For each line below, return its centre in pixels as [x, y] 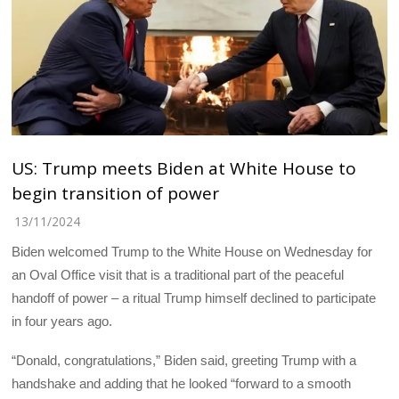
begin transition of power [116, 193]
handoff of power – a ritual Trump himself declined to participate [194, 298]
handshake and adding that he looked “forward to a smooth [182, 384]
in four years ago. [62, 321]
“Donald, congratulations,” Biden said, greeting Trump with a [184, 361]
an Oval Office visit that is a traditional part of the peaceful [178, 275]
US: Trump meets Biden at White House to [184, 168]
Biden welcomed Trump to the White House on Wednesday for [192, 252]
